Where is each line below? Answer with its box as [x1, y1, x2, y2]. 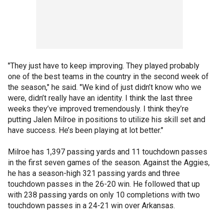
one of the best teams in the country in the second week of [8, 71, 209, 81]
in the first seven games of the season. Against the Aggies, [8, 157, 210, 167]
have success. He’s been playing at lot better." [8, 125, 163, 135]
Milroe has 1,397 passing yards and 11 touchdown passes [8, 147, 207, 156]
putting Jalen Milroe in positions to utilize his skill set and [8, 114, 205, 124]
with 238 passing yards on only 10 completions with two [8, 190, 200, 199]
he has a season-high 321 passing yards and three [8, 168, 180, 178]
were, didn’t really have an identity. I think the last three [8, 93, 193, 103]
